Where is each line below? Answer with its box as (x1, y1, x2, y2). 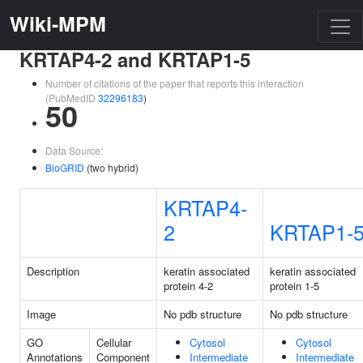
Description (27, 263, 79, 279)
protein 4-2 (164, 278, 213, 293)
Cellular (96, 335, 131, 350)
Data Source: (45, 143, 103, 157)
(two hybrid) (84, 160, 139, 174)
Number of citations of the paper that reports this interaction (45, 76, 304, 90)
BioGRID (45, 160, 84, 174)
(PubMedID (45, 91, 98, 105)
